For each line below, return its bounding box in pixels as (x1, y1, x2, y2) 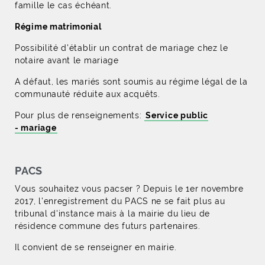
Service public (146, 111, 209, 120)
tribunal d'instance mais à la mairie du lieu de (15, 209, 210, 218)
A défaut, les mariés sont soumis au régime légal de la (15, 77, 248, 86)
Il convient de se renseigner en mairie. (15, 243, 177, 252)
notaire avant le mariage (15, 56, 119, 65)
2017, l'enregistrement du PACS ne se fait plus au (15, 196, 225, 206)
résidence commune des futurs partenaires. (15, 221, 201, 231)
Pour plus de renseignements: (15, 111, 145, 120)
